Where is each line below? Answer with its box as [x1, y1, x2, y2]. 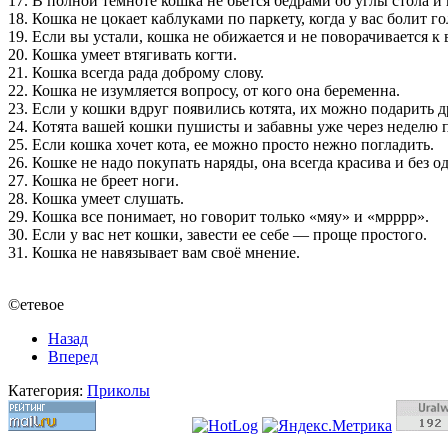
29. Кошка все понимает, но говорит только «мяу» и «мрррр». [8, 208, 429, 226]
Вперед [48, 348, 98, 366]
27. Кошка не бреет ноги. [8, 172, 179, 190]
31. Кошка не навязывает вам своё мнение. [8, 244, 300, 262]
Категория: [8, 382, 87, 400]
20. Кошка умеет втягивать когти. [8, 46, 237, 64]
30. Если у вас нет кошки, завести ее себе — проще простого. [8, 226, 427, 244]
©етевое [8, 296, 64, 314]
